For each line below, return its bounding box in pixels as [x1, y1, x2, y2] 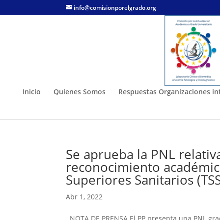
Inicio [23, 87, 41, 96]
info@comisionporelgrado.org [74, 3, 157, 12]
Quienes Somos [54, 87, 106, 96]
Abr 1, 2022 [66, 192, 103, 201]
